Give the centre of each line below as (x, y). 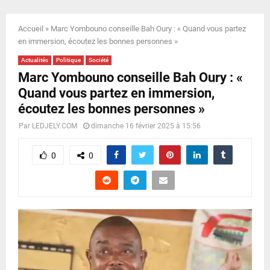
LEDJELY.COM (55, 126)
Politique (68, 60)
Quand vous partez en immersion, (116, 93)
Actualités (35, 60)
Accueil (31, 28)
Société (99, 60)
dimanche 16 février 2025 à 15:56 (146, 126)
